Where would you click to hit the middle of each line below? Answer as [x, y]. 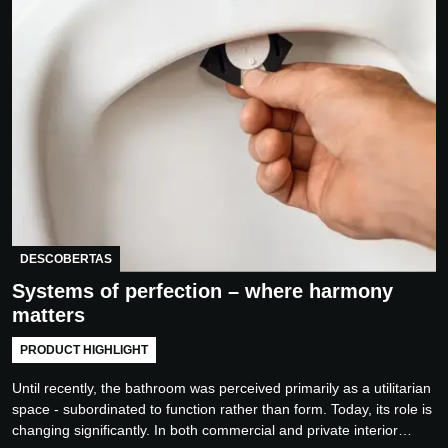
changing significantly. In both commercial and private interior [205, 429]
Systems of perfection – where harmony [202, 290]
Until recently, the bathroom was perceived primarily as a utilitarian [221, 387]
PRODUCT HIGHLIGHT [84, 349]
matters [48, 314]
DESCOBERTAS [66, 258]
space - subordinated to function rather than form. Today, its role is [222, 408]
